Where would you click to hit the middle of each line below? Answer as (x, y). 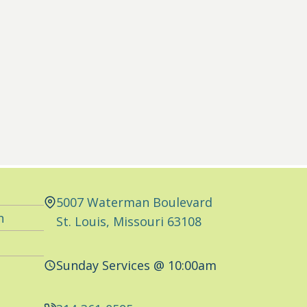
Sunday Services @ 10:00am (136, 265)
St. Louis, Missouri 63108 (128, 221)
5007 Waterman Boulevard (134, 202)
